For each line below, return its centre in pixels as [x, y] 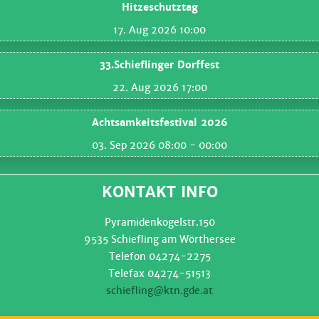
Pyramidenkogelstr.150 [159, 223]
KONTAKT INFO [159, 193]
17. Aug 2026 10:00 [159, 30]
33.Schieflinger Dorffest [159, 65]
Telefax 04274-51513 [159, 274]
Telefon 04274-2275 [159, 257]
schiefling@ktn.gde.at [159, 291]
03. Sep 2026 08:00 [139, 146]
